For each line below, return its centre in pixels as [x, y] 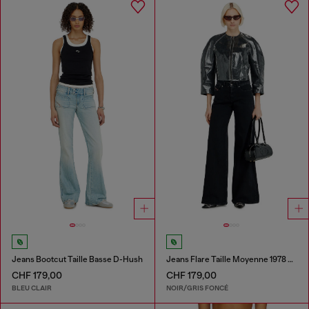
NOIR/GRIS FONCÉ [197, 288]
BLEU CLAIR [32, 288]
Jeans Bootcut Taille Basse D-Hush [77, 260]
